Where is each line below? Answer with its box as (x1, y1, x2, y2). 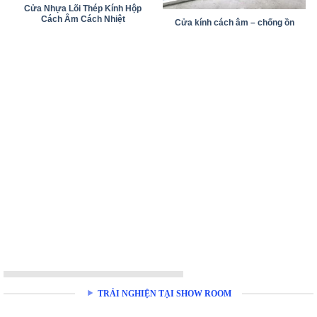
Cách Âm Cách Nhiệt (40, 14, 125, 25)
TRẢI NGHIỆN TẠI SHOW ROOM (98, 289, 232, 298)
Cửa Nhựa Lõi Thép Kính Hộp (24, 4, 142, 14)
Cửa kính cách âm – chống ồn (174, 17, 294, 28)
